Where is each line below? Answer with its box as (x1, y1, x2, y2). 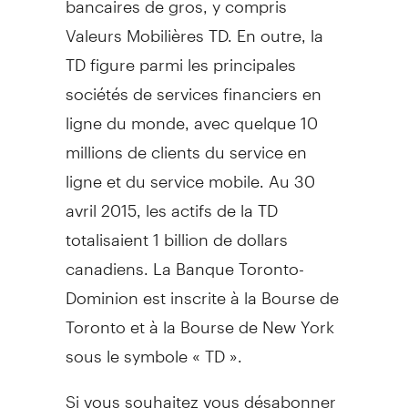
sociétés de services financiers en (65, 67, 321, 104)
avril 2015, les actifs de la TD (65, 184, 278, 220)
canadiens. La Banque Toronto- (65, 242, 304, 279)
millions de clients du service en (65, 126, 307, 162)
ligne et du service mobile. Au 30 (65, 155, 315, 191)
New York (261, 301, 334, 337)
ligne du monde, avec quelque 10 (65, 97, 318, 133)
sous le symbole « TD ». (65, 330, 242, 366)
